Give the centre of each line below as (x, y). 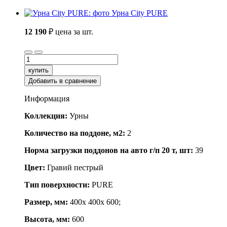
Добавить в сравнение (63, 81)
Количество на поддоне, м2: (75, 133)
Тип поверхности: (57, 185)
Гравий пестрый (74, 168)
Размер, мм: (47, 202)
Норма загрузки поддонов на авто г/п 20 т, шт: (109, 150)
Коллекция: (46, 116)
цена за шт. (74, 32)
